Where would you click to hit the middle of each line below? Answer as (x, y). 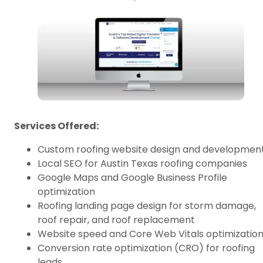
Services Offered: (56, 126)
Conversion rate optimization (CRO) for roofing (146, 248)
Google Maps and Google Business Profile (132, 178)
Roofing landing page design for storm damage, (147, 206)
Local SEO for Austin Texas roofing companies (142, 164)
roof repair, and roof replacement (116, 220)
